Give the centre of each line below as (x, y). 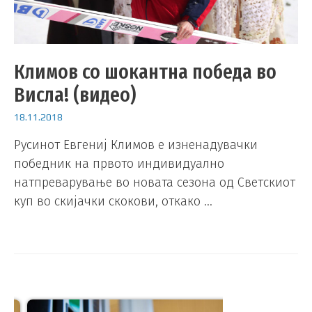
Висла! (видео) (75, 95)
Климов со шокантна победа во (145, 72)
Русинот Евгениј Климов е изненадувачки (136, 145)
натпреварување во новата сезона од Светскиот (155, 182)
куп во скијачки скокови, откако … (113, 201)
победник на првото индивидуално (119, 163)
